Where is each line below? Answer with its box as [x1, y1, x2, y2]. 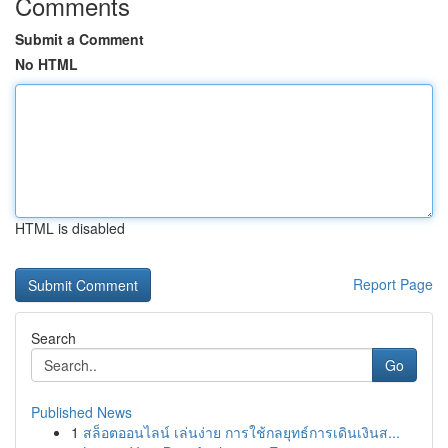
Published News [31, 402, 132, 422]
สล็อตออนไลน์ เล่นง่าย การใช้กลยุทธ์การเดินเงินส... [83, 422, 400, 442]
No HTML [15, 54, 78, 74]
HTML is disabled [15, 218, 125, 238]
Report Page [353, 274, 433, 294]
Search [31, 328, 76, 348]
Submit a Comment [15, 29, 144, 49]
